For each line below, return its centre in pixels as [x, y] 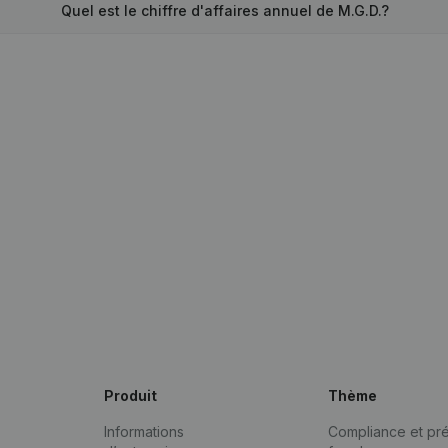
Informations [144, 431]
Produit [130, 395]
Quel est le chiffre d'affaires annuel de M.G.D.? [225, 10]
